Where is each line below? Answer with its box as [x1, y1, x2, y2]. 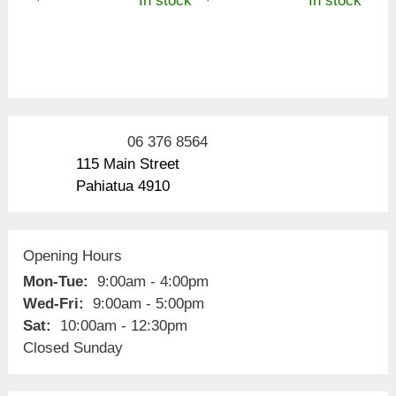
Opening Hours [22, 247, 122, 264]
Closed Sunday [22, 339, 123, 356]
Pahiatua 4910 [75, 177, 170, 194]
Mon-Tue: [22, 272, 93, 290]
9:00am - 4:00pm [92, 272, 209, 290]
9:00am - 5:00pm [88, 294, 204, 312]
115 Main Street [75, 155, 179, 172]
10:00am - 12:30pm [55, 316, 187, 334]
